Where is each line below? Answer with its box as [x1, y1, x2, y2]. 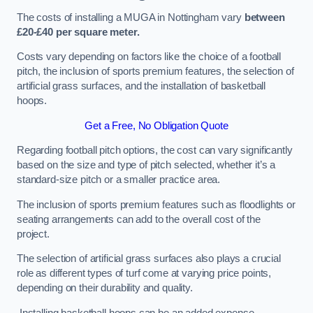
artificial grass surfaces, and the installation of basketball [17, 80, 266, 92]
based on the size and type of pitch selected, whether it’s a [17, 159, 276, 171]
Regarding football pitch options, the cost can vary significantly [17, 145, 293, 156]
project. [17, 228, 52, 240]
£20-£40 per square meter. [17, 26, 140, 38]
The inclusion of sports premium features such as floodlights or [17, 198, 296, 210]
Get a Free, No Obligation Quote [85, 119, 228, 131]
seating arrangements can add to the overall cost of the [17, 213, 261, 225]
